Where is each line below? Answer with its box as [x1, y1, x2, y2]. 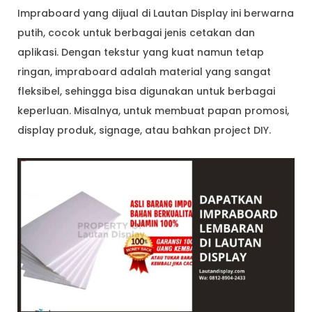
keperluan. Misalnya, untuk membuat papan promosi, [17, 104, 289, 118]
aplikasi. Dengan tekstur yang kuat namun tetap [17, 45, 264, 60]
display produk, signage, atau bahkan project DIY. [17, 123, 271, 138]
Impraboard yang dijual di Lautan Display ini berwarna [17, 6, 294, 21]
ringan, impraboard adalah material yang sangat [17, 65, 271, 79]
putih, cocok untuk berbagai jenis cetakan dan [17, 26, 255, 40]
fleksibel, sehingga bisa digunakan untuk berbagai [17, 84, 275, 99]
